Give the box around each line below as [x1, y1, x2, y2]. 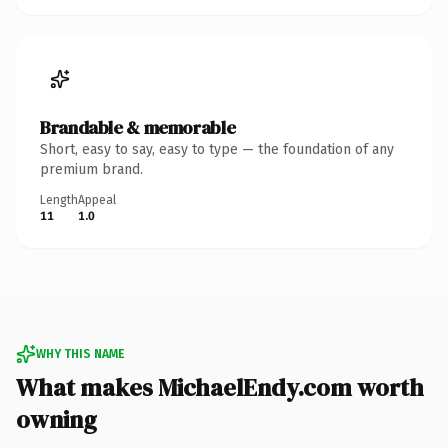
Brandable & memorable [40, 114, 236, 140]
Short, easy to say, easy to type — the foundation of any [40, 140, 394, 158]
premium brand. [40, 160, 143, 178]
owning [16, 402, 97, 436]
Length [40, 192, 78, 207]
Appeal [78, 192, 116, 207]
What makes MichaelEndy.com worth [16, 370, 424, 404]
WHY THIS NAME [36, 346, 124, 361]
